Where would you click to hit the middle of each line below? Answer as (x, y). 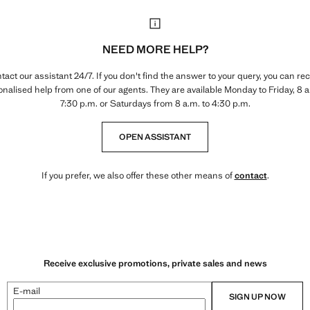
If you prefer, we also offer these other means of (138, 175)
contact (250, 175)
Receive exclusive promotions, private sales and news (155, 263)
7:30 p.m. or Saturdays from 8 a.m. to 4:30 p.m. (155, 103)
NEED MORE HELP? (155, 49)
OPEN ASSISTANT (155, 137)
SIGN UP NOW (257, 297)
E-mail (27, 291)
